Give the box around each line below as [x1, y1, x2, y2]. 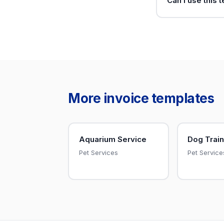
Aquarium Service [78, 134, 146, 144]
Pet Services [78, 148, 118, 156]
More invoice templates [68, 90, 214, 106]
